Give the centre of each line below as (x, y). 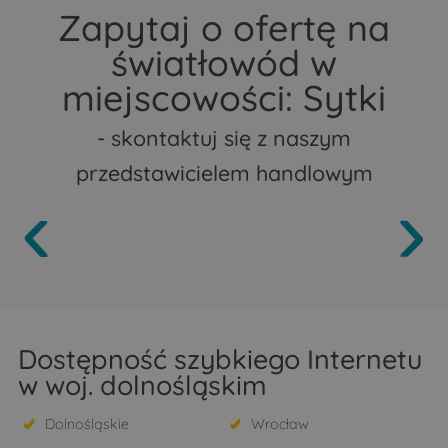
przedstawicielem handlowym (224, 172)
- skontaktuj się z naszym (224, 137)
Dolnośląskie (86, 424)
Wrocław (279, 424)
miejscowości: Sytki (224, 97)
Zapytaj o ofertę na (224, 27)
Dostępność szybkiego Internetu (219, 359)
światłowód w (224, 62)
